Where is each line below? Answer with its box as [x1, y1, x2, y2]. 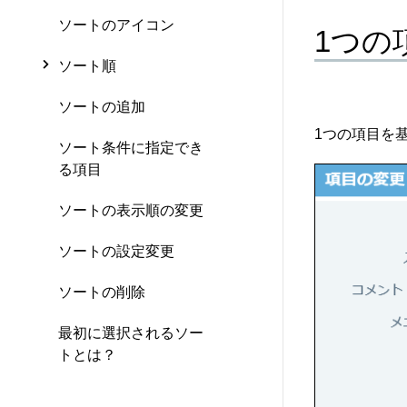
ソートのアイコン [58, 16, 174, 33]
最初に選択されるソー [58, 324, 203, 341]
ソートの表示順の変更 [58, 202, 203, 218]
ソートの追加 [58, 98, 145, 114]
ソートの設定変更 [58, 243, 174, 259]
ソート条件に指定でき [58, 139, 203, 155]
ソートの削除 [58, 283, 145, 300]
